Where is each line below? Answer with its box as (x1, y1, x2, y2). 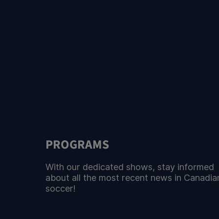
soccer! (45, 183, 76, 194)
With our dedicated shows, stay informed (45, 162, 214, 173)
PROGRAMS (45, 136, 109, 154)
